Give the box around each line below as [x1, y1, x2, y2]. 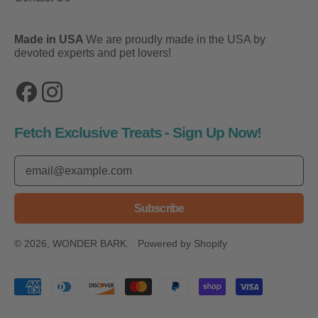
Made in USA [14, 33, 86, 46]
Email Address [13, 155, 87, 168]
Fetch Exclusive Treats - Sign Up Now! [14, 124, 261, 142]
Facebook [28, 79, 78, 92]
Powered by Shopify [138, 238, 227, 250]
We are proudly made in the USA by [86, 33, 265, 46]
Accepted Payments [13, 278, 114, 291]
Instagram [53, 79, 103, 92]
